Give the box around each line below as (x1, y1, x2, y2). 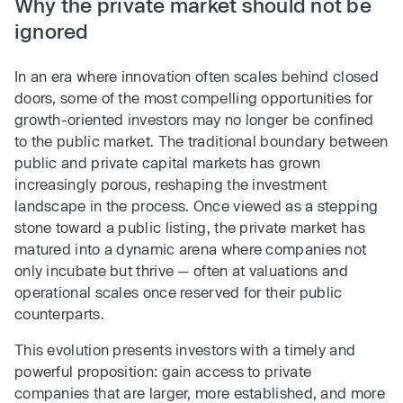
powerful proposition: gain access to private (14, 363, 312, 381)
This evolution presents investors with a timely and (14, 341, 356, 359)
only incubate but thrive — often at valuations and (14, 262, 348, 280)
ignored (14, 19, 89, 43)
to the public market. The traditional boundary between (14, 132, 389, 150)
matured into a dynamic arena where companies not (14, 240, 367, 258)
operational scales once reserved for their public (14, 283, 343, 301)
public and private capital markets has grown (14, 154, 321, 172)
